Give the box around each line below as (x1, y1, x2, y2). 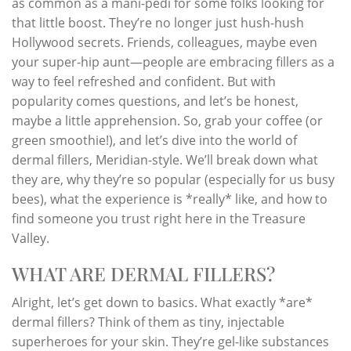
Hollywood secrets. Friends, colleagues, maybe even (12, 33, 317, 51)
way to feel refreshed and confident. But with (12, 72, 276, 90)
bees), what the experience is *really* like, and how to (12, 190, 327, 208)
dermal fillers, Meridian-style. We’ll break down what (12, 150, 318, 168)
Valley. (12, 229, 49, 247)
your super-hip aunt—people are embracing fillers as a (12, 52, 335, 71)
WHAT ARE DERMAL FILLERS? (12, 260, 275, 286)
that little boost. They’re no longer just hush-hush (12, 13, 304, 31)
